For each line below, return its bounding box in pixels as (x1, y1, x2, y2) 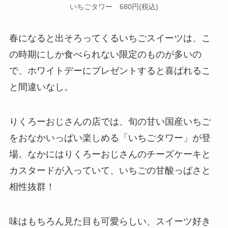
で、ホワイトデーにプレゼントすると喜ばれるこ (9, 66, 211, 76)
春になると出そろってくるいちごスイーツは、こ (9, 33, 211, 44)
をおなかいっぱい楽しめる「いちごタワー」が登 (9, 133, 211, 144)
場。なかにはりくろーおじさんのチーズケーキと (9, 149, 211, 160)
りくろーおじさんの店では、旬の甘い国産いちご (9, 117, 211, 127)
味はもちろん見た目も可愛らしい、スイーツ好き (9, 216, 211, 226)
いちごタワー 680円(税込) (70, 3, 158, 11)
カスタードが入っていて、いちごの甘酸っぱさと (9, 165, 211, 176)
